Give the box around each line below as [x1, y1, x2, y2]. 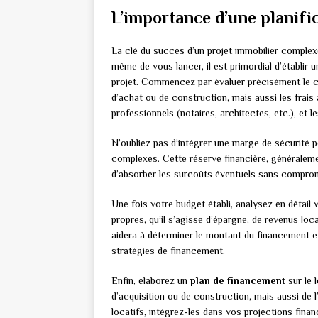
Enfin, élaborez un [111, 275, 190, 287]
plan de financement [190, 275, 285, 287]
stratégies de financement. [111, 245, 225, 257]
